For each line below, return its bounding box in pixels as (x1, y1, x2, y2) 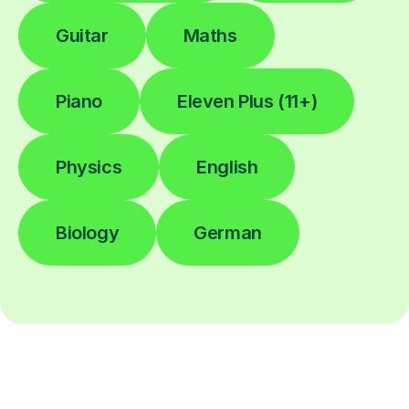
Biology (56, 221, 120, 244)
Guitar (56, 24, 109, 47)
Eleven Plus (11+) (177, 89, 318, 112)
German (194, 221, 262, 244)
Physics (56, 155, 122, 178)
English (196, 155, 258, 178)
